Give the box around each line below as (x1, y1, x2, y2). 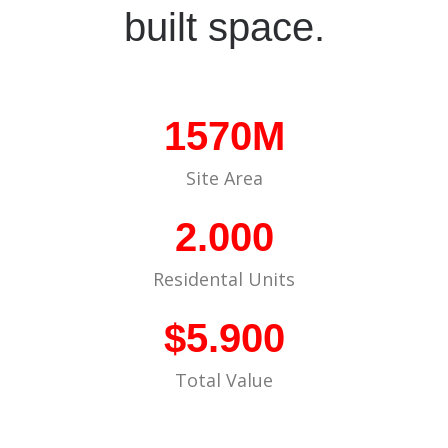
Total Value (175, 368, 273, 392)
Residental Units (153, 267, 295, 291)
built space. (123, 5, 325, 49)
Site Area (185, 166, 263, 190)
